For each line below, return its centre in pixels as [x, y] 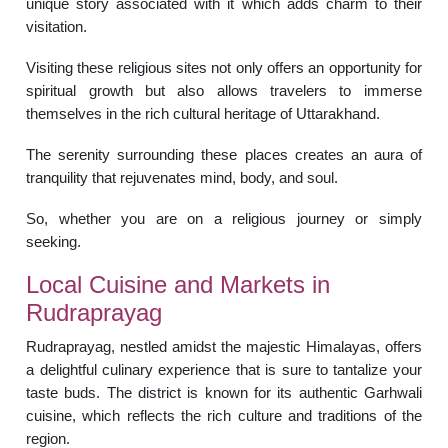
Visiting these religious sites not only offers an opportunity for [224, 67]
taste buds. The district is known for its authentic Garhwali [224, 392]
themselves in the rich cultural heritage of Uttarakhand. [203, 113]
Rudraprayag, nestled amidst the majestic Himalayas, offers [224, 346]
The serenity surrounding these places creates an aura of [224, 154]
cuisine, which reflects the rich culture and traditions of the [224, 415]
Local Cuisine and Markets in [178, 284]
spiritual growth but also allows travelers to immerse [224, 90]
